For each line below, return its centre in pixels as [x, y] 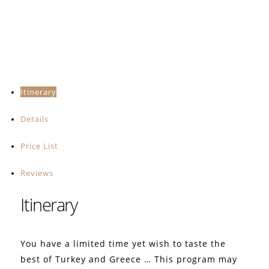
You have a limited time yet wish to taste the [123, 243]
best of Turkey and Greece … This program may [129, 259]
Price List [40, 146]
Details [35, 119]
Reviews [37, 173]
